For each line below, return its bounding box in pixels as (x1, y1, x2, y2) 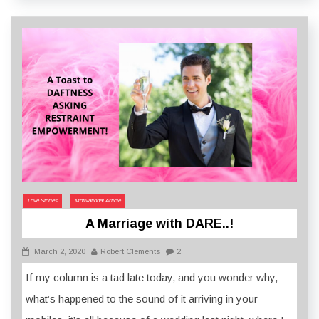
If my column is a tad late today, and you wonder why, (26, 271, 278, 283)
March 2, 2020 (34, 246, 85, 256)
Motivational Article (75, 197, 121, 204)
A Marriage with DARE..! (85, 216, 234, 231)
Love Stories (28, 197, 58, 204)
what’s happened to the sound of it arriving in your (26, 292, 258, 305)
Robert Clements (100, 246, 160, 256)
